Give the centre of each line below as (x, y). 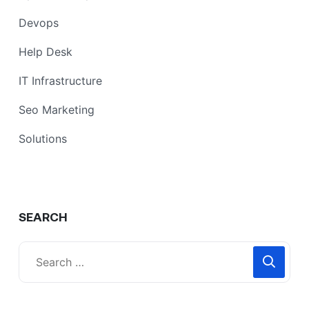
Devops (39, 23)
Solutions (43, 139)
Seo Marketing (57, 110)
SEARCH (43, 217)
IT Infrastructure (60, 81)
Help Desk (46, 52)
